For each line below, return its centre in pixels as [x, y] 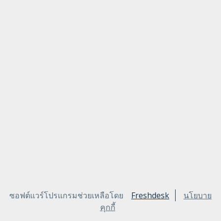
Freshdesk [150, 195]
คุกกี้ [108, 207]
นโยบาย [198, 195]
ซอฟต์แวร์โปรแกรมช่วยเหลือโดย [66, 195]
